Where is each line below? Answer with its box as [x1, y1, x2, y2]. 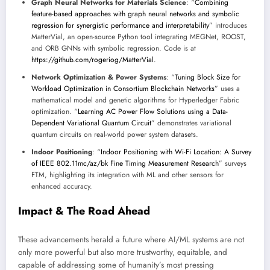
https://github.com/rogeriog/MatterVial [31, 54, 154, 66]
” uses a [215, 83, 240, 95]
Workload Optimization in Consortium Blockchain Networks [31, 83, 215, 95]
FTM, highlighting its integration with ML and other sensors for [31, 169, 224, 181]
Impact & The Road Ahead [18, 203, 150, 219]
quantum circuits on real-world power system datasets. [31, 129, 198, 140]
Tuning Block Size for [175, 72, 240, 83]
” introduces [209, 20, 247, 31]
